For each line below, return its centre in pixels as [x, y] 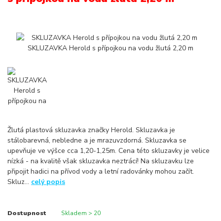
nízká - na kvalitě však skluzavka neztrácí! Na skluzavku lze [101, 161]
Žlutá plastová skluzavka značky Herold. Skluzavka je [91, 130]
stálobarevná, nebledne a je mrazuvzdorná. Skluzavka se [97, 141]
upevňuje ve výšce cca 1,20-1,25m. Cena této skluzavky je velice [109, 151]
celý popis [48, 182]
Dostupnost [27, 213]
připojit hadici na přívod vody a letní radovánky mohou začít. [101, 172]
